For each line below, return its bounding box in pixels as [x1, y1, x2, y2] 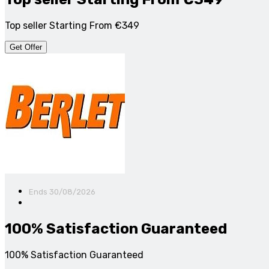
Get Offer [10, 42, 42, 52]
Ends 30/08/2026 [29, 187, 95, 196]
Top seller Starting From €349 [5, 19, 139, 31]
